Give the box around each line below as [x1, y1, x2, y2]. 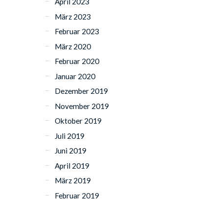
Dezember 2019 [55, 87, 109, 96]
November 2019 [55, 101, 109, 110]
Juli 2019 [55, 131, 85, 140]
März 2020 [55, 42, 91, 51]
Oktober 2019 [55, 116, 102, 126]
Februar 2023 [55, 27, 100, 36]
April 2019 [55, 161, 90, 170]
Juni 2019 [55, 146, 87, 155]
